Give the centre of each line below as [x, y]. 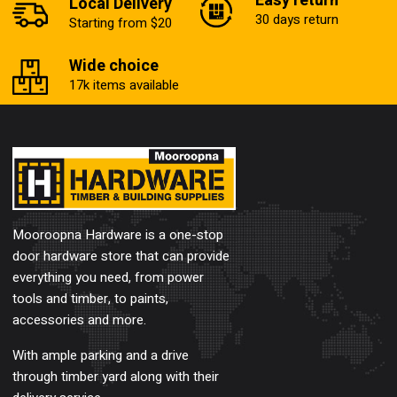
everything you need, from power [108, 277]
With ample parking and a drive [101, 355]
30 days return [297, 19]
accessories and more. [79, 319]
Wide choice [114, 66]
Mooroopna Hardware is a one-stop [118, 234]
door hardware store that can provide [121, 256]
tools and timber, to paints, [90, 298]
